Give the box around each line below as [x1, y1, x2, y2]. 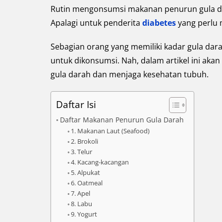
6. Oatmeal [71, 178, 103, 187]
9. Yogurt [71, 209, 98, 219]
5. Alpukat [71, 167, 101, 177]
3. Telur [71, 147, 93, 156]
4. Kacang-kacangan [71, 157, 129, 166]
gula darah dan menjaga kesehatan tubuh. [51, 68, 209, 80]
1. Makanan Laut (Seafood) [71, 126, 150, 135]
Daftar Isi [56, 97, 96, 111]
